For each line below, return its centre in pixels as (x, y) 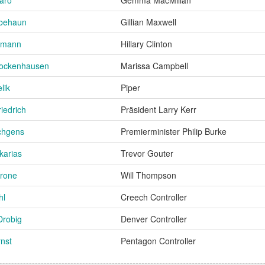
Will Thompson (148, 175)
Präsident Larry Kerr (159, 109)
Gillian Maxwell (148, 22)
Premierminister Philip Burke (174, 131)
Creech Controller (154, 197)
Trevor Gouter (147, 153)
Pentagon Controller (158, 240)
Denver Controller (154, 219)
